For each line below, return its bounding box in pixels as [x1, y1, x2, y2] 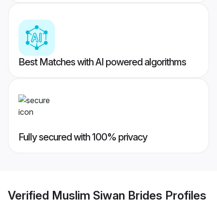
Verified [8, 188, 52, 202]
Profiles [162, 188, 206, 202]
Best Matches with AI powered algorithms [18, 56, 186, 68]
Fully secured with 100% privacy [18, 131, 147, 143]
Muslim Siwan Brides [52, 188, 162, 202]
